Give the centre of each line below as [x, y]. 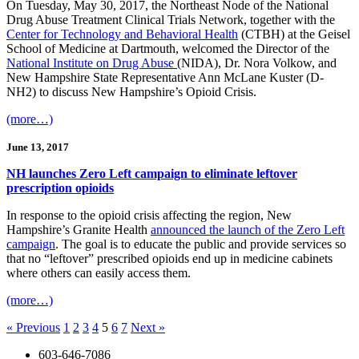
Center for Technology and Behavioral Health [122, 34]
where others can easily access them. [99, 273]
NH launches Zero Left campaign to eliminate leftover [152, 174]
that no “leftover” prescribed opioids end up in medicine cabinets [169, 259]
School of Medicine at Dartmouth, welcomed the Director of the [168, 49]
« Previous [33, 328]
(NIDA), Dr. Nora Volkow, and [257, 63]
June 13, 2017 [38, 147]
